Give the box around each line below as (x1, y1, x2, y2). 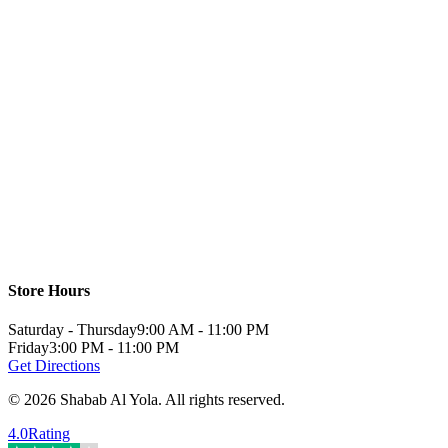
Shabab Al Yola (60, 391, 158, 409)
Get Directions (8, 357, 100, 375)
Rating (28, 425, 70, 443)
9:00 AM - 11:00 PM (137, 321, 269, 339)
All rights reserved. (165, 391, 285, 409)
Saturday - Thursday (8, 321, 137, 339)
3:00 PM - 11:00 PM (49, 339, 179, 357)
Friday (8, 339, 49, 357)
